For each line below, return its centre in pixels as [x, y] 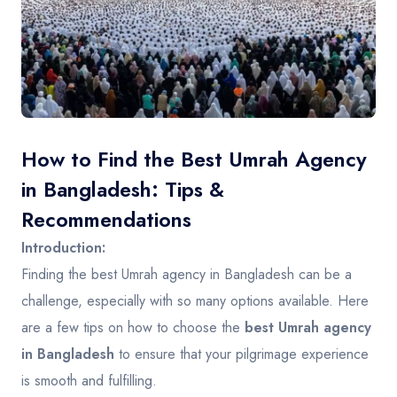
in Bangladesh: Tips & [123, 190]
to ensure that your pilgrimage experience [241, 354]
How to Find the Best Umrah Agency [194, 160]
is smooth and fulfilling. [89, 381]
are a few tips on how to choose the [133, 328]
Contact [66, 42]
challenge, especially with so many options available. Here [195, 301]
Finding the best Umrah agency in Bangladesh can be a [187, 275]
